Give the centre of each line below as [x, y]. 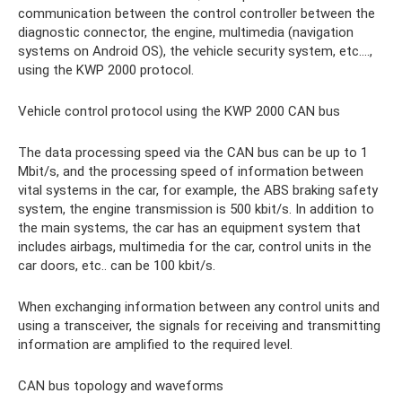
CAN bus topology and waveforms [121, 385]
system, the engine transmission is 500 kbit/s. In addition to [196, 209]
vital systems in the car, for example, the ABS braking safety [198, 190]
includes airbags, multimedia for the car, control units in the [195, 246]
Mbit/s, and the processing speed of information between [191, 171]
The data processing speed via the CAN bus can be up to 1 [193, 152]
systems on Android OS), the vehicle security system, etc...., [195, 51]
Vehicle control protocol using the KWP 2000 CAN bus [179, 111]
